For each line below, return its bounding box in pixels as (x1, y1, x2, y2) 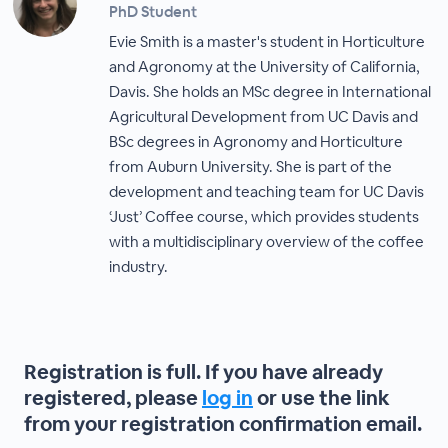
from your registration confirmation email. (23, 411, 422, 437)
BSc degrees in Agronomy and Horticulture (109, 132, 404, 151)
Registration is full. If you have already (23, 359, 383, 385)
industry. (109, 257, 169, 276)
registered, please (23, 385, 202, 411)
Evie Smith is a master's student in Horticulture (109, 32, 426, 51)
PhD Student (109, 2, 198, 21)
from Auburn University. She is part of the (109, 157, 393, 176)
